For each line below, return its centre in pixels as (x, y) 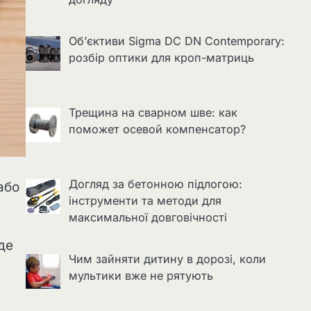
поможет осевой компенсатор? (157, 129)
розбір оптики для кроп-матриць (161, 58)
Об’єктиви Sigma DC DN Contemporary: (176, 41)
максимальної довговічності (148, 218)
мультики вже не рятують (141, 276)
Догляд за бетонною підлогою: (155, 184)
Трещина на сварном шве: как (153, 113)
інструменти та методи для (145, 201)
